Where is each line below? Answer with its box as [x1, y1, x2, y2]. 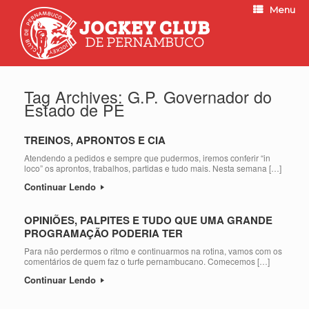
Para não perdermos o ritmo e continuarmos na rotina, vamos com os [24, 245, 282, 257]
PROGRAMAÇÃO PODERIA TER [24, 226, 183, 241]
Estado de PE [24, 98, 125, 121]
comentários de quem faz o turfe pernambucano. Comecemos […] [24, 255, 270, 267]
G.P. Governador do [128, 85, 272, 108]
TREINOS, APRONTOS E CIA [24, 132, 166, 148]
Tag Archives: [24, 85, 128, 108]
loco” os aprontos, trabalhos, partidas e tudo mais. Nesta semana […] [24, 162, 281, 174]
